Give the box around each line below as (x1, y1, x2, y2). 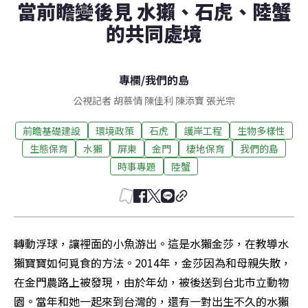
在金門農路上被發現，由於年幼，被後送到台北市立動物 (14, 274, 289, 290)
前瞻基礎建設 (23, 123, 80, 137)
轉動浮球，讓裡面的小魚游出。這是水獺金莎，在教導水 (14, 235, 289, 252)
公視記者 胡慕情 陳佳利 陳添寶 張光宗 (73, 93, 235, 107)
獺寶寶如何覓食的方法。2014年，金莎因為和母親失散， (14, 254, 291, 271)
